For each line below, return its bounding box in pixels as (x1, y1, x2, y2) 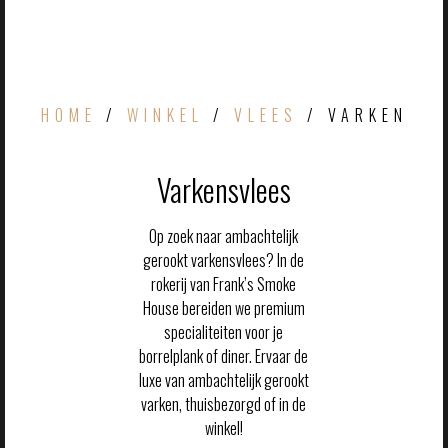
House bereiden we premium (142, 296, 305, 320)
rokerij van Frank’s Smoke (151, 272, 297, 296)
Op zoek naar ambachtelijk (149, 224, 299, 248)
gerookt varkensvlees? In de (143, 248, 305, 272)
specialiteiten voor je (164, 320, 284, 344)
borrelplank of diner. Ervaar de (139, 344, 309, 368)
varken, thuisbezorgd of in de (141, 392, 307, 416)
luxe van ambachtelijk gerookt (138, 368, 309, 392)
